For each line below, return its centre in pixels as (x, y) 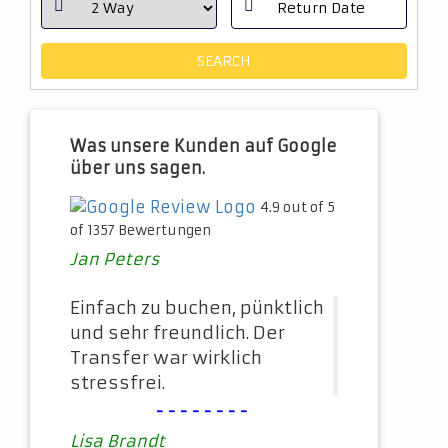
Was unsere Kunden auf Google (203, 146)
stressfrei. (117, 383)
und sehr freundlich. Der (177, 333)
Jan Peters (114, 259)
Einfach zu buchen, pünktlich (197, 308)
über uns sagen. (137, 168)
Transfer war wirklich (166, 358)
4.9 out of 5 (297, 207)
